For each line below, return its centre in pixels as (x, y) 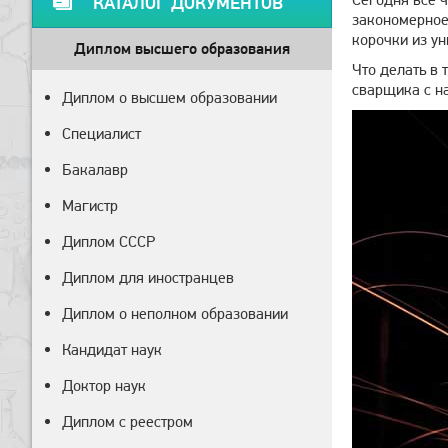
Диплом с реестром (127, 421)
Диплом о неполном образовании (175, 313)
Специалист (101, 133)
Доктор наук (104, 385)
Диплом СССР (108, 241)
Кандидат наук (112, 349)
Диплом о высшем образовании (169, 97)
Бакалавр (95, 169)
